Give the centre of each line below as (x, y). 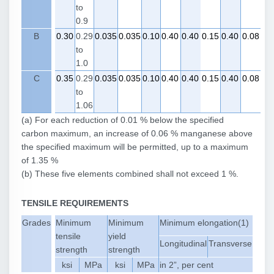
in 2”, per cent (187, 265)
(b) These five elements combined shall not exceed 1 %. (130, 174)
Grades (36, 223)
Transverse (230, 243)
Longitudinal (183, 243)
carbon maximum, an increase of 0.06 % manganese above (137, 133)
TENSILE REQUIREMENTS (75, 203)
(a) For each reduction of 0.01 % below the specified (123, 120)
